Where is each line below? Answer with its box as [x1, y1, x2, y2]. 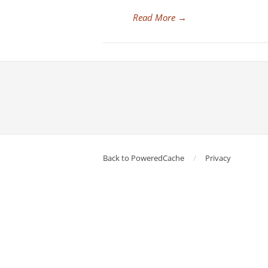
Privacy [205, 153, 231, 163]
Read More [133, 11, 175, 23]
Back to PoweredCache [103, 153, 184, 163]
